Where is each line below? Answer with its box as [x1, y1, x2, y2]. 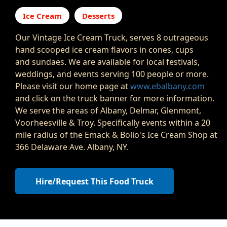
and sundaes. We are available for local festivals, [15, 56, 200, 67]
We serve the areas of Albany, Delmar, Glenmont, [15, 104, 201, 116]
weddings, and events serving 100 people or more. [15, 68, 211, 80]
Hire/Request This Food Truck [35, 175, 154, 187]
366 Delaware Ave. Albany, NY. [15, 141, 131, 153]
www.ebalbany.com [130, 80, 205, 92]
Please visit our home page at [15, 80, 130, 92]
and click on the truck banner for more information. [15, 92, 214, 104]
